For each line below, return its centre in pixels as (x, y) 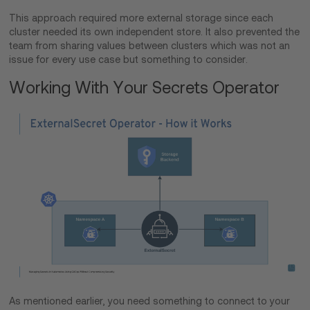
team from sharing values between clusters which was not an (150, 46)
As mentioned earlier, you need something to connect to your (150, 301)
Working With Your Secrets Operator (147, 88)
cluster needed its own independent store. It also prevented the (155, 32)
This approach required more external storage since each (142, 18)
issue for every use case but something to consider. (130, 60)
